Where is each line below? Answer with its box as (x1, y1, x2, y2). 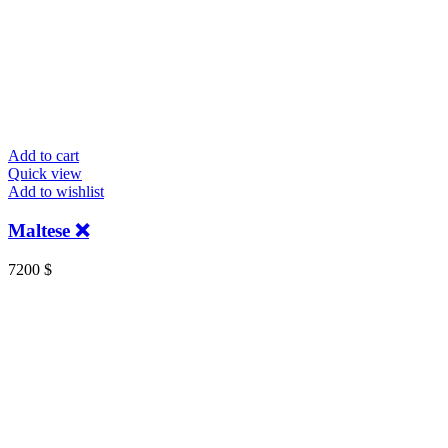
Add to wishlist (8, 183, 104, 201)
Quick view (8, 165, 82, 183)
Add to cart (8, 147, 79, 165)
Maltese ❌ (8, 220, 89, 242)
